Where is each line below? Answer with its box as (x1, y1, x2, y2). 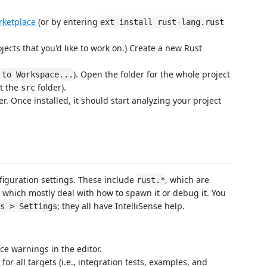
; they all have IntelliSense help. (57, 200, 185, 212)
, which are (165, 173, 209, 185)
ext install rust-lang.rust (100, 17, 224, 27)
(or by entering (36, 16, 100, 27)
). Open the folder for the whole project (73, 69, 230, 80)
